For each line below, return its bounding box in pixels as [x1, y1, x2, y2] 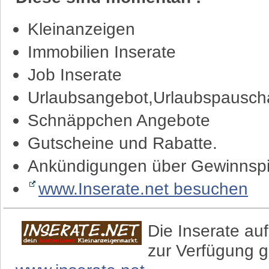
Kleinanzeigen [28, 19, 135, 38]
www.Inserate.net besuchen [38, 179, 248, 198]
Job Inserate [28, 65, 122, 84]
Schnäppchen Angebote [28, 110, 210, 130]
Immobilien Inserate [28, 42, 176, 61]
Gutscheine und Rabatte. [28, 133, 217, 153]
